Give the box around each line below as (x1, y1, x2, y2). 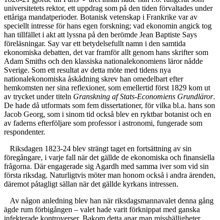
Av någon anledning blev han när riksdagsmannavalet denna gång (10, 196, 214, 205)
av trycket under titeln (4, 92, 73, 101)
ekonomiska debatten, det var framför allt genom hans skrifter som (4, 48, 208, 57)
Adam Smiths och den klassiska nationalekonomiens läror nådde (4, 57, 203, 66)
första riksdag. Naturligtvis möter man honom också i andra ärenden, (4, 171, 216, 180)
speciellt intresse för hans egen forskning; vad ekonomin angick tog (4, 22, 212, 30)
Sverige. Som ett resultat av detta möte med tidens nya (4, 66, 171, 75)
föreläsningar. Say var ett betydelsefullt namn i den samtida (4, 39, 186, 48)
